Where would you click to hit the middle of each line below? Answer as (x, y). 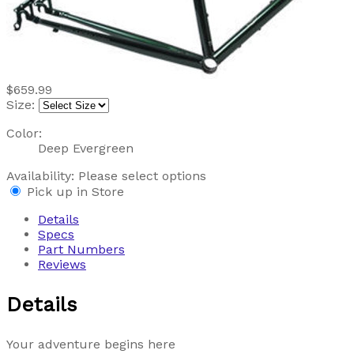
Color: (24, 133)
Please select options (142, 175)
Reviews (62, 264)
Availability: (42, 175)
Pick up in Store (75, 191)
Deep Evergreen (86, 148)
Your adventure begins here (91, 344)
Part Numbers (81, 249)
